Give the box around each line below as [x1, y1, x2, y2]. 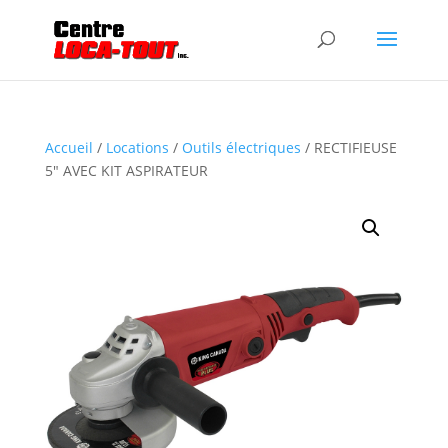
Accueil [44, 138, 93, 157]
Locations [105, 138, 169, 157]
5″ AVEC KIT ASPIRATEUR [44, 161, 208, 180]
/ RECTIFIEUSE [300, 138, 397, 157]
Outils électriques [181, 138, 301, 157]
